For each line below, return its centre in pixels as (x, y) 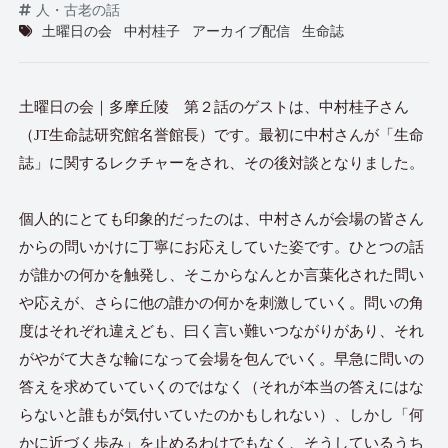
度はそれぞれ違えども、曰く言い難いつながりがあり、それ (222, 331)
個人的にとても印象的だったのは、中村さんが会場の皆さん (222, 219)
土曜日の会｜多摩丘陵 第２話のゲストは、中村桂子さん (214, 107)
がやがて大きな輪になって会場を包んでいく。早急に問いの (222, 359)
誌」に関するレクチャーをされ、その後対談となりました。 (222, 163)
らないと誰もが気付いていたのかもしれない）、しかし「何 (222, 415)
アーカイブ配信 (241, 31)
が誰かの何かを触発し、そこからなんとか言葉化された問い (222, 275)
